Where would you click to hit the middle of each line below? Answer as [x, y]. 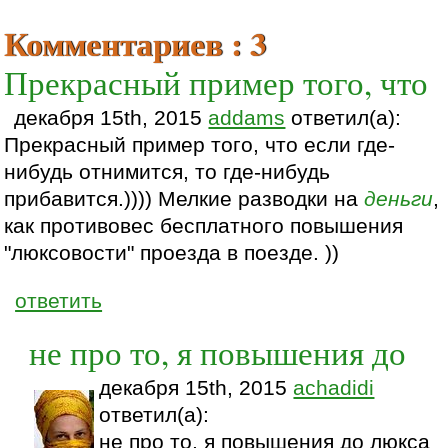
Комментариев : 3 [135, 43]
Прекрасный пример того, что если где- [200, 144]
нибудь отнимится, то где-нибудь [167, 171]
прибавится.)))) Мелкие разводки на [184, 198]
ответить [59, 300]
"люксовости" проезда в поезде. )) [172, 252]
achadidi [334, 387]
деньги [399, 198]
